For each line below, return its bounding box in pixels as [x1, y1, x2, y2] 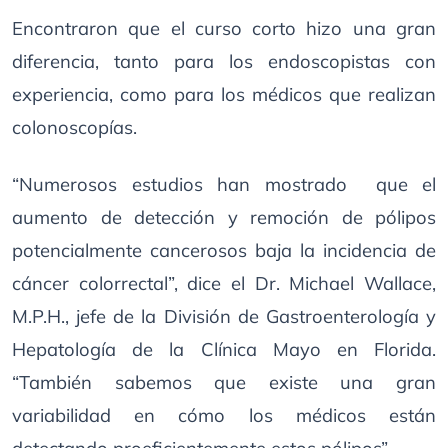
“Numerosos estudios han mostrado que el [12, 173, 436, 196]
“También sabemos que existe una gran [12, 371, 436, 394]
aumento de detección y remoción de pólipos [12, 206, 436, 229]
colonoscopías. [12, 116, 137, 139]
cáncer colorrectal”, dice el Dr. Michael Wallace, [12, 272, 436, 295]
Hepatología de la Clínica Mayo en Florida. [12, 338, 436, 361]
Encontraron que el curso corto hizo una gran [12, 17, 436, 40]
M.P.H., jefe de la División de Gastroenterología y [12, 305, 436, 328]
